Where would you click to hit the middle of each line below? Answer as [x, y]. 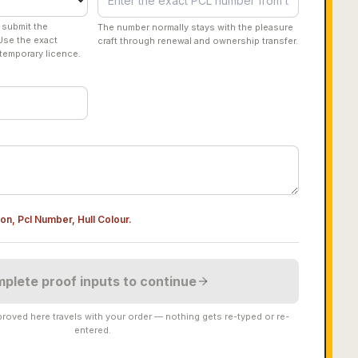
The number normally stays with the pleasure [196, 27]
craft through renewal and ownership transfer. [198, 41]
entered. [93, 330]
